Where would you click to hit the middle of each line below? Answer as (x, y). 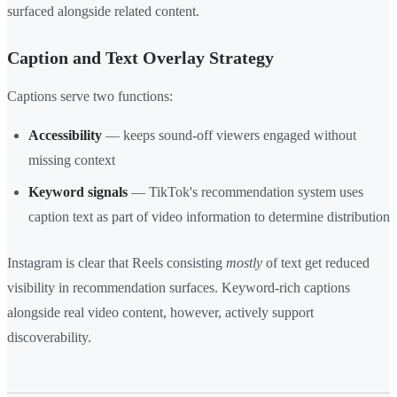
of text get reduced (316, 263)
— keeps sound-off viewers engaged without (229, 136)
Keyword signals (78, 192)
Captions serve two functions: (90, 97)
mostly (244, 263)
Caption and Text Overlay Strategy (140, 58)
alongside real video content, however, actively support (160, 313)
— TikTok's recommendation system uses (245, 192)
